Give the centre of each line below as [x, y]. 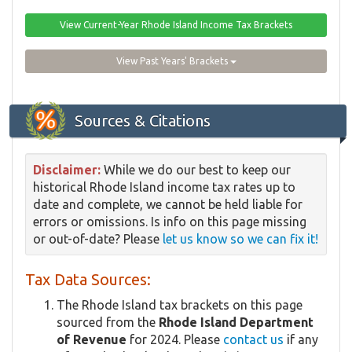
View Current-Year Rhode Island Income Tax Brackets [176, 25]
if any [301, 340]
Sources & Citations [142, 121]
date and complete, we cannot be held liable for [168, 205]
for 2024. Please [175, 340]
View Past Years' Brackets [173, 61]
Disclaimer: [67, 170]
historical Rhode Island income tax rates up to [164, 187]
